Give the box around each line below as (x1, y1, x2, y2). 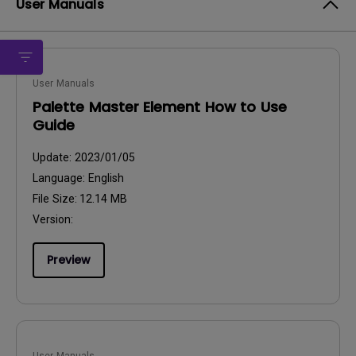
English (87, 172, 124, 184)
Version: (33, 213, 73, 226)
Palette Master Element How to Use (33, 97, 287, 117)
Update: (33, 151, 75, 164)
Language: (33, 172, 88, 184)
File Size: (33, 192, 79, 205)
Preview (47, 252, 91, 268)
